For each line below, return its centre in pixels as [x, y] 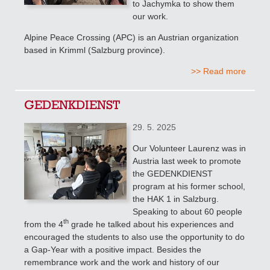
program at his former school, [189, 186]
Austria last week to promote [187, 161]
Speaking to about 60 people [187, 211]
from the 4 [44, 224]
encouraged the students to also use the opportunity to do [134, 237]
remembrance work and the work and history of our [122, 262]
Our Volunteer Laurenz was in [189, 148]
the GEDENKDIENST [173, 173]
